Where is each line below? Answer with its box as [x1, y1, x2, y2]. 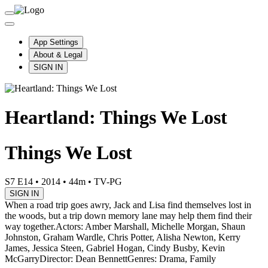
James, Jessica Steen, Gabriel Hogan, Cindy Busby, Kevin [5, 243, 225, 254]
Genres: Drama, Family [127, 254, 216, 264]
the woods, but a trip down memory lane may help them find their [5, 211, 252, 221]
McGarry [5, 254, 39, 264]
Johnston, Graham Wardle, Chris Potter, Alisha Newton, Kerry [5, 232, 240, 243]
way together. [5, 221, 56, 232]
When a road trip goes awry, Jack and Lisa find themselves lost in [5, 200, 251, 211]
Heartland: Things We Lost [5, 106, 227, 129]
